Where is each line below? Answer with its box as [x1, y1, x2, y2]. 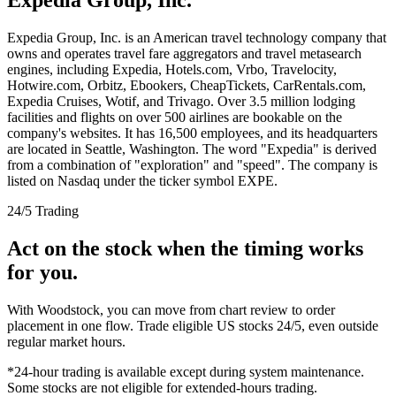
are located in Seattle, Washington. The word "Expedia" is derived [7, 141, 377, 156]
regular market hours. [7, 333, 126, 349]
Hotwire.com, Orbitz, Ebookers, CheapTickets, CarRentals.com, [7, 77, 366, 93]
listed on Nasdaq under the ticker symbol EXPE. [7, 172, 278, 188]
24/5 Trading [7, 202, 79, 218]
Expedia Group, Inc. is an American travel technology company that [7, 29, 386, 45]
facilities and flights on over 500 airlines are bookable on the [7, 109, 342, 125]
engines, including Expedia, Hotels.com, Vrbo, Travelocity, [7, 61, 337, 77]
